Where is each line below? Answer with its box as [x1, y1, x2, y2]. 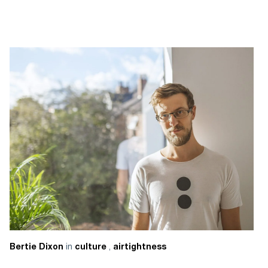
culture [74, 243, 109, 252]
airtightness [112, 243, 166, 252]
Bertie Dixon [9, 243, 63, 252]
